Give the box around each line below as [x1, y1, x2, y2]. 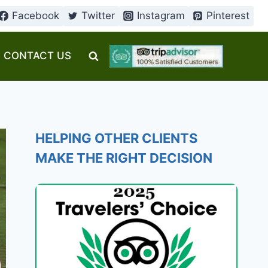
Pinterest [206, 10, 250, 22]
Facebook [12, 10, 60, 22]
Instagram [136, 10, 185, 22]
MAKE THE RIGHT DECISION [35, 150, 213, 166]
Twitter [81, 10, 115, 22]
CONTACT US [4, 50, 72, 62]
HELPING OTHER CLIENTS [35, 130, 198, 146]
